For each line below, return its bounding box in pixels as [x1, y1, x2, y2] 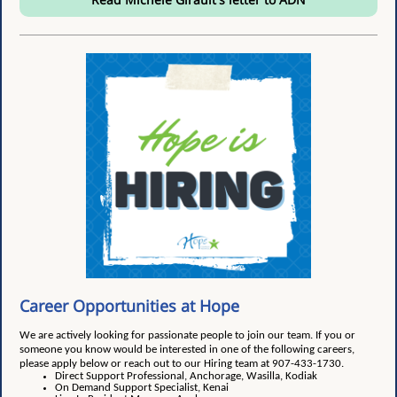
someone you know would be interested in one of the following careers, [19, 344, 354, 355]
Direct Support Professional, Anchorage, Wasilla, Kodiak [55, 370, 317, 382]
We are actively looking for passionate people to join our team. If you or [19, 330, 355, 341]
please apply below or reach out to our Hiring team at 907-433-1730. [19, 358, 344, 370]
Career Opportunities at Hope [19, 295, 239, 316]
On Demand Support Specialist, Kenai [55, 382, 229, 393]
